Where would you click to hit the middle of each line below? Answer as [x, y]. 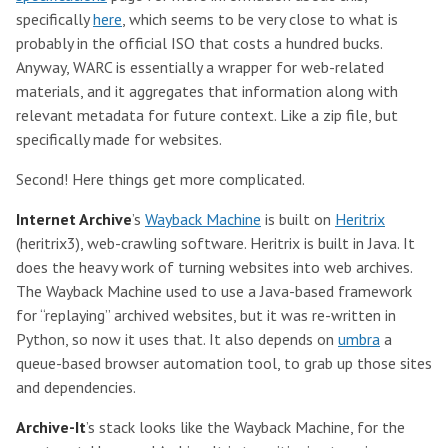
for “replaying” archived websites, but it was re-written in [206, 315]
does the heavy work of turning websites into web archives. [214, 267]
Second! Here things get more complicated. [160, 179]
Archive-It [51, 427]
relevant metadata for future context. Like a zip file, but [207, 115]
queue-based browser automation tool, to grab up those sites [224, 363]
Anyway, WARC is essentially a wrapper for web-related [200, 67]
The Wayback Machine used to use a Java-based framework [214, 291]
